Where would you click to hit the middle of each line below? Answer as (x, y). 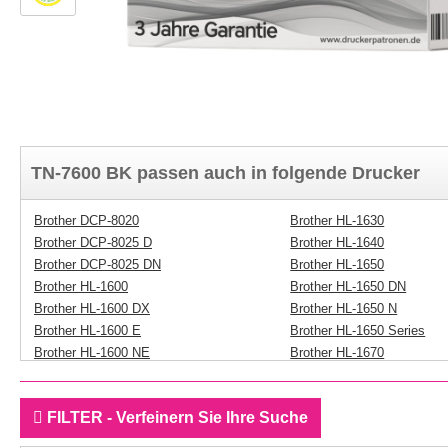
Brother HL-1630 (337, 220)
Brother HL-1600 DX (92, 308)
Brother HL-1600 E (87, 330)
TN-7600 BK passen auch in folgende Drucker (225, 173)
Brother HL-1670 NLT (351, 396)
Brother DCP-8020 (86, 220)
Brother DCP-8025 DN (97, 264)
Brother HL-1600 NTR (96, 374)
